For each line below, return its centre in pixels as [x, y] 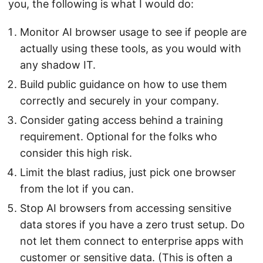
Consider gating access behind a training [122, 120]
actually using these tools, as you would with [131, 48]
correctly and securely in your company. [119, 100]
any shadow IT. [58, 65]
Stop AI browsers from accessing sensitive [126, 208]
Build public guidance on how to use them [124, 84]
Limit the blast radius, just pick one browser [128, 172]
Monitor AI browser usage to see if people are [133, 32]
